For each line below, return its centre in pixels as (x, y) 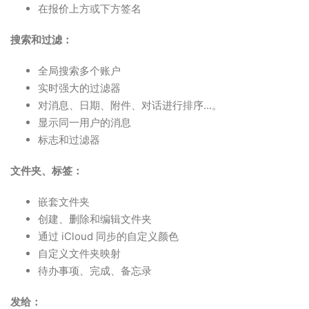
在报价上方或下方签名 (90, 9)
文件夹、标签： (47, 171)
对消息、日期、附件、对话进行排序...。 (130, 105)
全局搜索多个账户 (79, 71)
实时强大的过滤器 (79, 88)
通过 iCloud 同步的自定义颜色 (108, 236)
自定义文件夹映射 (79, 253)
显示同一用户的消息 (84, 122)
